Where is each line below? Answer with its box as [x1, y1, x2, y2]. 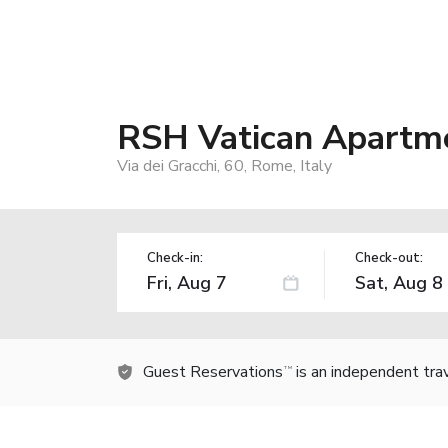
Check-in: [147, 248, 203, 267]
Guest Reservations [143, 360, 283, 383]
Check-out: [354, 248, 423, 267]
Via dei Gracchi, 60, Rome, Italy [117, 154, 332, 177]
